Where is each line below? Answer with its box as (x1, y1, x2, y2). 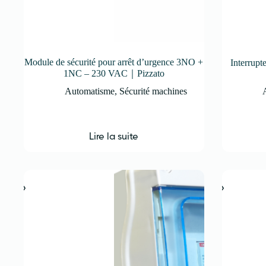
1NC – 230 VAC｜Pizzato (63, 68, 164, 78)
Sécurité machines (119, 86, 187, 96)
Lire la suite (89, 129, 139, 142)
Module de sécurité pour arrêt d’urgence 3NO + (24, 57, 204, 67)
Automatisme (64, 86, 115, 96)
